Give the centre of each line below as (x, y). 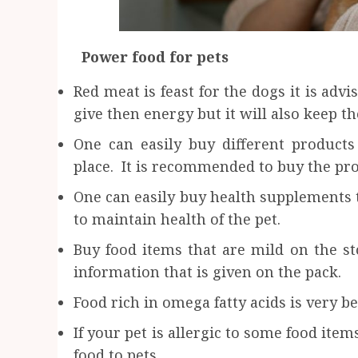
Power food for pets (151, 56)
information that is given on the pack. (207, 271)
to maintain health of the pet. (177, 219)
